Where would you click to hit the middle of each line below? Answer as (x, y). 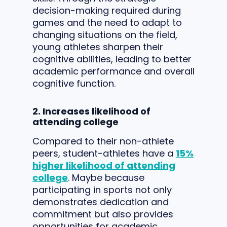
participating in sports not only (102, 190)
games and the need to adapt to (107, 22)
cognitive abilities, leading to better (112, 59)
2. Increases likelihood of (91, 111)
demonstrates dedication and (101, 202)
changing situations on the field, (105, 34)
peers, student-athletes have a (104, 153)
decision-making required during (107, 10)
